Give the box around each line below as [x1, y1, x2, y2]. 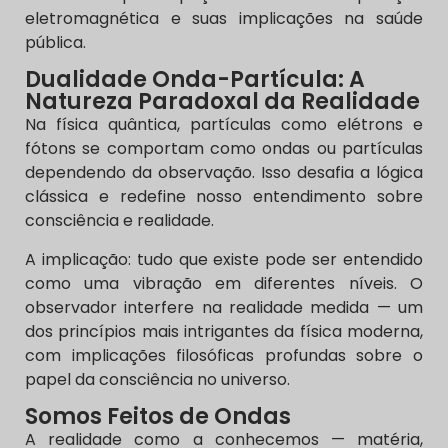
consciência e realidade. [25, 209, 214, 233]
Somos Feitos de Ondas [25, 401, 291, 433]
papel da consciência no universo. [25, 367, 290, 391]
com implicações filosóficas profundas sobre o [25, 343, 423, 367]
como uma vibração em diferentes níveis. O [25, 271, 423, 295]
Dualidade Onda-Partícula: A [25, 64, 365, 96]
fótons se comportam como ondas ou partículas [25, 137, 423, 161]
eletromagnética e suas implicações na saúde [25, 7, 423, 31]
